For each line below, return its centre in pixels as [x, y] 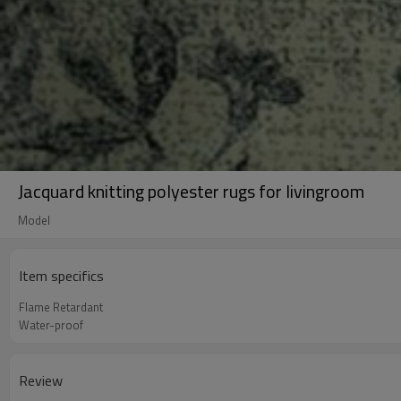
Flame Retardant [61, 307]
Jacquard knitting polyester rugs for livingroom [191, 191]
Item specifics [61, 276]
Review [41, 380]
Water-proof [51, 325]
